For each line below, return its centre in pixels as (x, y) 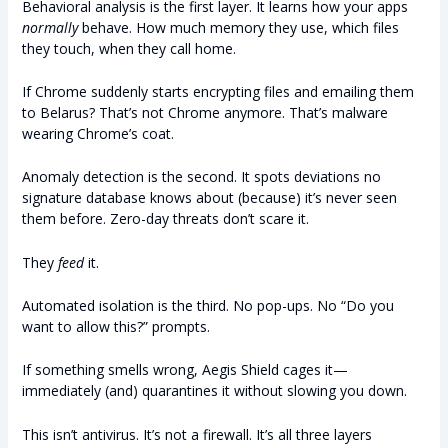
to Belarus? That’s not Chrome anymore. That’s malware (204, 112)
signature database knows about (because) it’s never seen (209, 198)
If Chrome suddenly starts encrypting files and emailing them (217, 91)
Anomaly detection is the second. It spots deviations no (201, 177)
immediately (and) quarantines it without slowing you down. (214, 391)
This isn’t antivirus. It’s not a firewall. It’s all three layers (196, 434)
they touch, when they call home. (128, 48)
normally (49, 27)
